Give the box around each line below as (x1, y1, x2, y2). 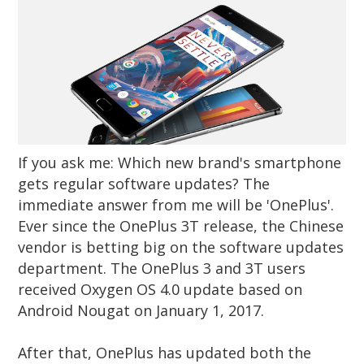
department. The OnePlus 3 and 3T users (18, 258, 306, 279)
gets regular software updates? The (18, 174, 271, 194)
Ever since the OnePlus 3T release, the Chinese (18, 216, 344, 236)
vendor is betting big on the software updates (18, 237, 344, 258)
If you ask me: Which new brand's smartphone (18, 153, 342, 173)
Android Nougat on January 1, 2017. (18, 301, 269, 321)
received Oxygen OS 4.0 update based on (18, 279, 303, 300)
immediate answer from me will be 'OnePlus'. (18, 195, 335, 215)
